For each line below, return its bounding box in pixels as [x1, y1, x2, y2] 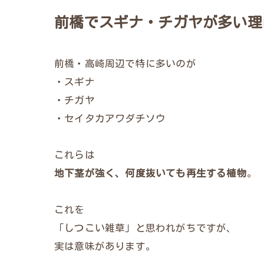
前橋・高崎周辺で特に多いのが [54, 58, 196, 68]
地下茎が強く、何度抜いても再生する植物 [54, 168, 247, 178]
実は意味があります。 [54, 241, 156, 251]
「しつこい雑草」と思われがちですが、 [54, 223, 237, 233]
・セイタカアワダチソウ [54, 113, 166, 123]
